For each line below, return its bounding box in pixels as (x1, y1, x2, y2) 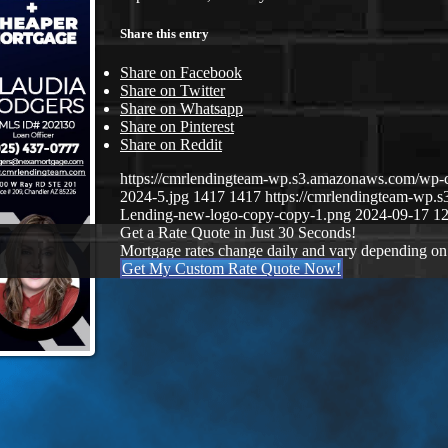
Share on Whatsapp (120, 100, 243, 118)
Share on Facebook (120, 64, 242, 82)
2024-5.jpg (120, 188, 189, 206)
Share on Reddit (120, 136, 222, 154)
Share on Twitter (120, 82, 225, 100)
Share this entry (120, 25, 209, 41)
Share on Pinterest (120, 118, 234, 136)
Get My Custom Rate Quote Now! (122, 260, 341, 278)
